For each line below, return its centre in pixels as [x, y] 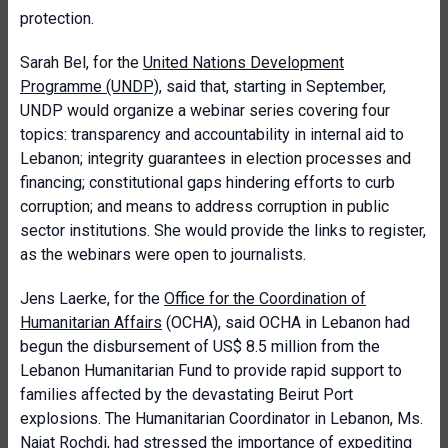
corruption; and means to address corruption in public [204, 206]
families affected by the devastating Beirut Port [186, 394]
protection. [57, 18]
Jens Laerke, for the [92, 298]
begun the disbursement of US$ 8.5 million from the [200, 346]
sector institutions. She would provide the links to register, [223, 230]
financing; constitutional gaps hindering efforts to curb [207, 182]
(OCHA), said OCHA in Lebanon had [286, 322]
